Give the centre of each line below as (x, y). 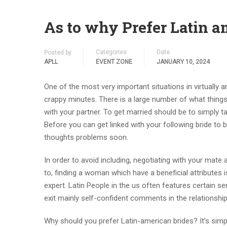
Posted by (58, 53)
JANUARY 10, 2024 (183, 62)
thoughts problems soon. (86, 137)
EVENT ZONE (114, 62)
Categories (111, 52)
